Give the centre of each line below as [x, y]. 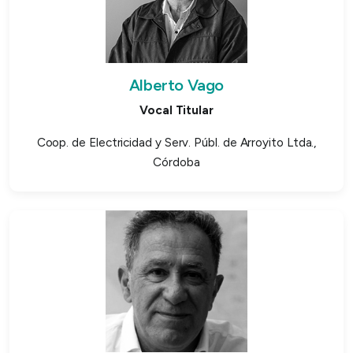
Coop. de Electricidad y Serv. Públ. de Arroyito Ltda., [176, 142]
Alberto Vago [176, 85]
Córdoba [176, 162]
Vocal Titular [176, 110]
